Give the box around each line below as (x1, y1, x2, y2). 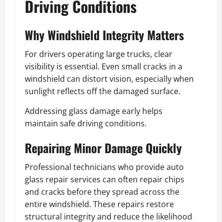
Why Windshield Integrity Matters (25, 25, 184, 44)
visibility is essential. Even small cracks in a (25, 60, 182, 72)
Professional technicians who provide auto (25, 161, 184, 172)
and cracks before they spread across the (25, 186, 179, 197)
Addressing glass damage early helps (25, 105, 163, 116)
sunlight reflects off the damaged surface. (25, 85, 180, 97)
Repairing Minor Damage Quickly (25, 138, 182, 157)
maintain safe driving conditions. (25, 117, 147, 129)
